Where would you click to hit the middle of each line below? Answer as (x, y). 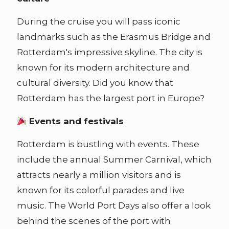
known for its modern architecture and (103, 67)
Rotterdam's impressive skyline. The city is (110, 52)
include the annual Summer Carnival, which (114, 159)
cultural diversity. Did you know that (95, 83)
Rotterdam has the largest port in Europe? (111, 98)
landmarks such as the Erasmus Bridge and (114, 37)
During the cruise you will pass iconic (99, 21)
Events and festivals (75, 121)
